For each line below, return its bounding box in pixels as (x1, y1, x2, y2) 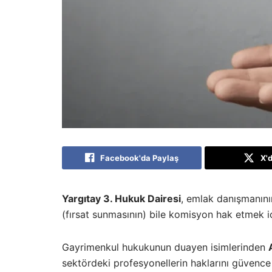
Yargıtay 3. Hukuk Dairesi (62, 192, 181, 205)
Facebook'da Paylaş (100, 153, 179, 163)
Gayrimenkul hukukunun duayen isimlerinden (62, 241, 268, 253)
